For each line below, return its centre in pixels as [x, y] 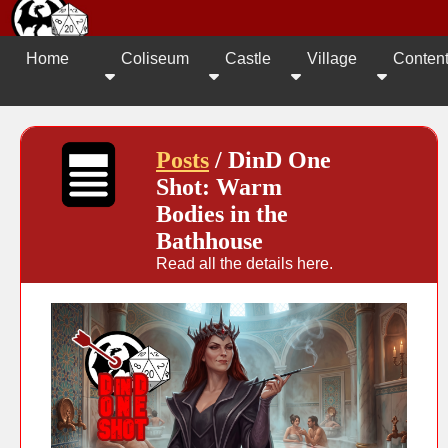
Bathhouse [209, 240]
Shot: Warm [219, 186]
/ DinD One [270, 159]
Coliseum [155, 58]
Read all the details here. [244, 263]
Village [332, 58]
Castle [248, 58]
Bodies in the [222, 213]
